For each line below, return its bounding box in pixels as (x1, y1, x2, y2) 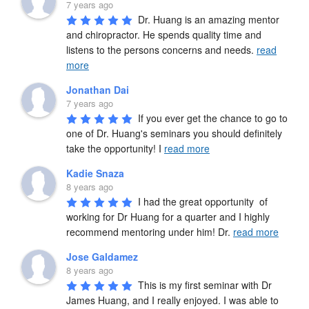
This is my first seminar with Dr (138, 277, 272, 292)
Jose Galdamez (66, 249, 138, 263)
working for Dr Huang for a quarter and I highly (66, 209, 270, 223)
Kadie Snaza (66, 166, 124, 180)
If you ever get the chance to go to (138, 110, 288, 125)
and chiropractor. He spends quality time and (66, 27, 261, 41)
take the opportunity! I (66, 141, 164, 155)
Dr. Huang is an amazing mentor (138, 12, 279, 26)
